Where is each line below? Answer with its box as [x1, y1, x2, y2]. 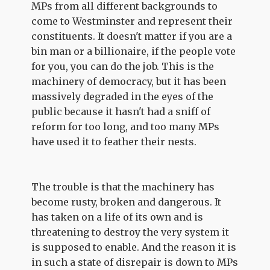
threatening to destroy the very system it [31, 226, 230, 238]
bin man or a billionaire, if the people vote [31, 45, 236, 57]
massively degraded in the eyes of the [31, 90, 214, 102]
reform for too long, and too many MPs [31, 121, 220, 133]
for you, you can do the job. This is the [31, 60, 215, 72]
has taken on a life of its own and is [31, 211, 204, 223]
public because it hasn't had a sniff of [31, 105, 211, 118]
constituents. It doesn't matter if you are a [31, 30, 233, 42]
